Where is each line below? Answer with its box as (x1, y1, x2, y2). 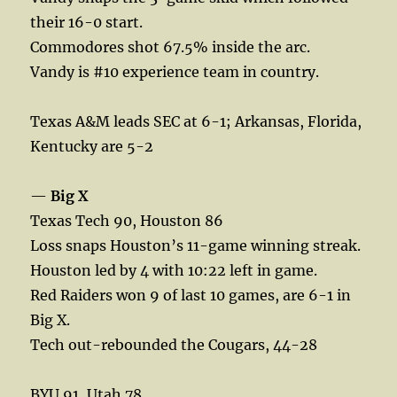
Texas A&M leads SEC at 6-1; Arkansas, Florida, (30, 112, 362, 130)
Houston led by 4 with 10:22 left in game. (30, 261, 318, 279)
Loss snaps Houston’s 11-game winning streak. (30, 236, 362, 254)
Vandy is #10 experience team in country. (30, 62, 320, 81)
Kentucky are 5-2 (30, 136, 154, 155)
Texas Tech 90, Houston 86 (30, 211, 224, 230)
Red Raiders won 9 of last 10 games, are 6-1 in (30, 285, 352, 304)
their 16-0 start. (30, 12, 144, 31)
